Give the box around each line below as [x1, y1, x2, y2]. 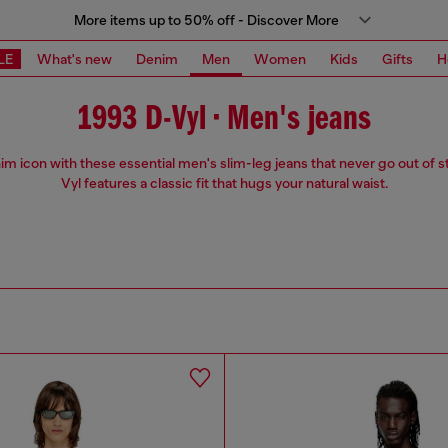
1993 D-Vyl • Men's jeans [77, 102, 371, 138]
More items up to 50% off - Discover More [73, 12, 339, 28]
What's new [37, 50, 112, 67]
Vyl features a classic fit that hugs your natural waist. [60, 175, 388, 192]
